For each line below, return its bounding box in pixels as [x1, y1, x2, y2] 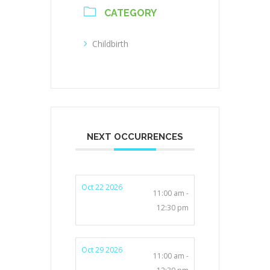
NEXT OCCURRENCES [87, 131, 183, 142]
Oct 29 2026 [81, 244, 122, 255]
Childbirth [92, 37, 128, 49]
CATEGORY [104, 7, 157, 19]
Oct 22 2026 [81, 181, 122, 192]
